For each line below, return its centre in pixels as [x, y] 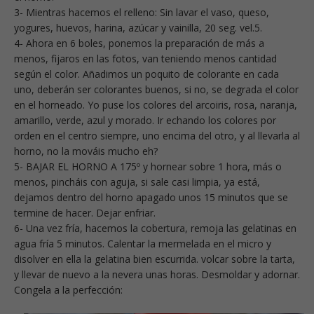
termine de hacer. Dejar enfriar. [85, 212]
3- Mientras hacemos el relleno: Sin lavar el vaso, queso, [142, 12]
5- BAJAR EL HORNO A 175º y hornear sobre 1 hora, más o [148, 166]
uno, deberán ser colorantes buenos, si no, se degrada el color [156, 89]
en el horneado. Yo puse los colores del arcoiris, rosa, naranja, [156, 104]
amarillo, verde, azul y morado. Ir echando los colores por [145, 120]
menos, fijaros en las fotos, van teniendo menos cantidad [145, 58]
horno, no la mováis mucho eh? [86, 151]
